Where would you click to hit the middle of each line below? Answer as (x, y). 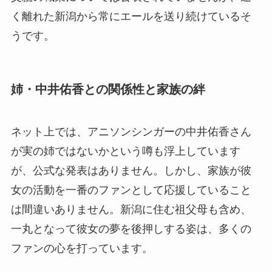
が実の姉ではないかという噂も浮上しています (125, 151)
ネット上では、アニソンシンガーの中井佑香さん (131, 131)
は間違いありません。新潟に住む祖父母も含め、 (131, 209)
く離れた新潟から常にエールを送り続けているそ (131, 17)
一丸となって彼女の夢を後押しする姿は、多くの (131, 229)
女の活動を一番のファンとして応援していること (131, 190)
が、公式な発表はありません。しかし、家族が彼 (131, 170)
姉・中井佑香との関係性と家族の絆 (108, 90)
